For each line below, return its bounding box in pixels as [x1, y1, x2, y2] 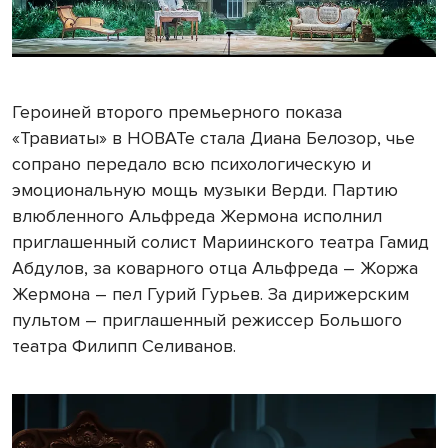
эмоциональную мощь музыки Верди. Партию [12, 179, 398, 202]
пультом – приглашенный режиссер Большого [12, 309, 402, 332]
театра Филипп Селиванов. [12, 335, 236, 358]
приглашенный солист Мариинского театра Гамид [12, 231, 429, 254]
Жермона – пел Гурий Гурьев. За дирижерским [12, 283, 409, 306]
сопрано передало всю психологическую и [12, 153, 371, 176]
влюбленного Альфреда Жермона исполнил [12, 205, 382, 228]
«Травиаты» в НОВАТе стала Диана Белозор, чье [12, 127, 415, 150]
